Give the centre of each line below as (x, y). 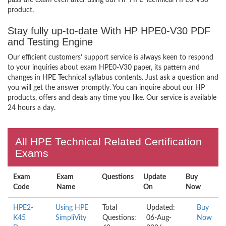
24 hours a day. (32, 108)
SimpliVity (71, 218)
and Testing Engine (50, 42)
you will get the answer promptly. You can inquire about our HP (106, 88)
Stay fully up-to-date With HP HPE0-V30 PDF (109, 31)
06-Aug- (159, 218)
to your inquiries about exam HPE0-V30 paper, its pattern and (104, 68)
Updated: (160, 208)
